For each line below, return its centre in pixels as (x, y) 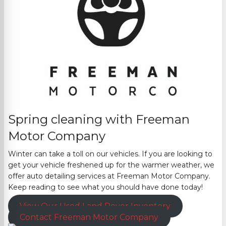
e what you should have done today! (139, 187)
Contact (37, 217)
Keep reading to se (42, 187)
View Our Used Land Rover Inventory (95, 206)
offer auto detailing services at (62, 176)
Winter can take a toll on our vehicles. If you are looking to (110, 154)
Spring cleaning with (72, 120)
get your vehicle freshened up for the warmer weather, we (111, 165)
